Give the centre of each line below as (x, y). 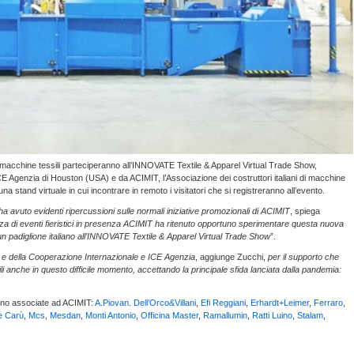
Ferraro (328, 303)
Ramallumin (225, 315)
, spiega (305, 211)
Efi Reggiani (223, 303)
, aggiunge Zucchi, (232, 257)
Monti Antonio (111, 315)
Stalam (310, 315)
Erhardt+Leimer (280, 303)
